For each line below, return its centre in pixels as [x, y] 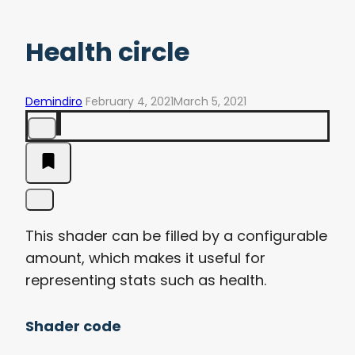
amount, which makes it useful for [145, 258]
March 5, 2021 [210, 101]
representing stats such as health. [146, 280]
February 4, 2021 [130, 101]
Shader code [73, 326]
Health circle [107, 52]
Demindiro [54, 101]
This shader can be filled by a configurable [176, 235]
